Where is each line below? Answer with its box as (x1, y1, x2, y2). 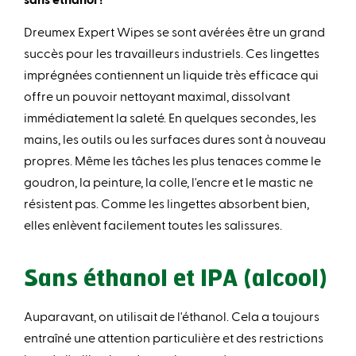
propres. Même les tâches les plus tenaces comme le (24, 153, 321, 168)
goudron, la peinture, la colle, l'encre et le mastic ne (24, 174, 313, 190)
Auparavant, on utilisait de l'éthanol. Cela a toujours (24, 308, 319, 324)
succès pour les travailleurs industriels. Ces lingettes (24, 45, 319, 61)
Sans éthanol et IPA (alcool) (24, 269, 327, 291)
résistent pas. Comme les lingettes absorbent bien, (24, 195, 309, 211)
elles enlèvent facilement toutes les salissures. (24, 217, 282, 233)
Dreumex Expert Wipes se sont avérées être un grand (24, 24, 325, 40)
